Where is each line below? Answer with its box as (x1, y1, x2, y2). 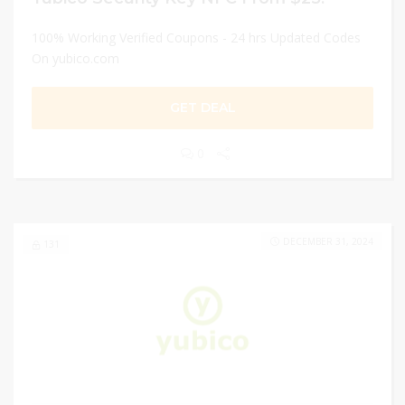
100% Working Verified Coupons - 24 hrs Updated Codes (32, 29, 361, 46)
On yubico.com (32, 50, 119, 67)
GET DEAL (169, 99, 236, 116)
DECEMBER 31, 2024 (283, 235, 373, 248)
